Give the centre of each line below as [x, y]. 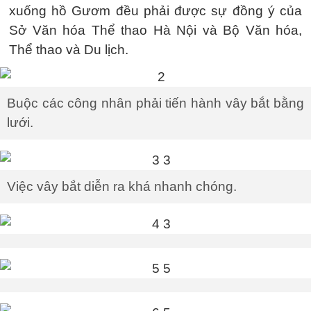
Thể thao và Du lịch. [69, 49]
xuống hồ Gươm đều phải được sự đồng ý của [155, 10]
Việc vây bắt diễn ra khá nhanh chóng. [122, 186]
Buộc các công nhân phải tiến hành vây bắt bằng [155, 103]
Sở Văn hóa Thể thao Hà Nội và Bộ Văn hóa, [155, 30]
